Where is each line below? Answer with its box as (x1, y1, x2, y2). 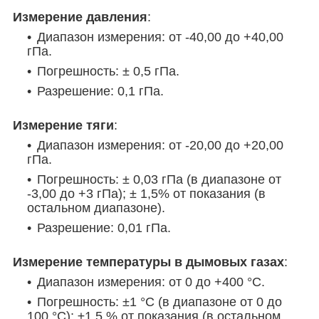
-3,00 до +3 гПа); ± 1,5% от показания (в (27, 186, 266, 201)
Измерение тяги (13, 117, 114, 132)
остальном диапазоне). (27, 200, 165, 215)
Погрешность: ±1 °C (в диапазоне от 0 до (37, 294, 282, 309)
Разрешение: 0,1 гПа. (37, 83, 164, 98)
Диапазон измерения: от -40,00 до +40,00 (37, 29, 283, 44)
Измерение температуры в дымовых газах (13, 254, 284, 269)
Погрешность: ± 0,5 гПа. (37, 63, 179, 78)
